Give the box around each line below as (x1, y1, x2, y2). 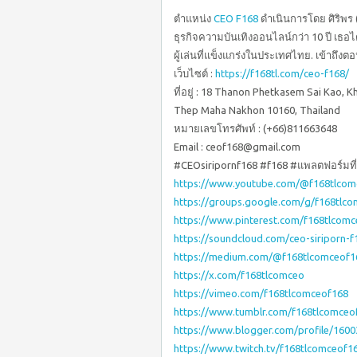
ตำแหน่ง (174, 13, 214, 24)
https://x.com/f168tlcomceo (174, 269, 304, 280)
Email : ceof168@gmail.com (174, 141, 300, 152)
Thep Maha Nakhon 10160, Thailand (174, 104, 340, 116)
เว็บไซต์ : (174, 68, 215, 79)
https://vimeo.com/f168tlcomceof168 (174, 288, 348, 299)
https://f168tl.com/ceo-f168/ (215, 68, 349, 79)
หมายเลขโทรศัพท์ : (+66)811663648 (174, 123, 337, 134)
